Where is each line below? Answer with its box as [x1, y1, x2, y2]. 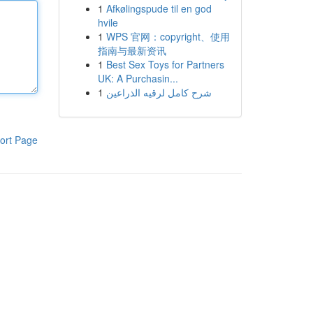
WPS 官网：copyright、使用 [105, 29, 230, 43]
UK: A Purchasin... [97, 71, 178, 85]
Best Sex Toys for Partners [105, 57, 224, 71]
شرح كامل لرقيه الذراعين [105, 85, 212, 99]
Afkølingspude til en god [105, 1, 212, 15]
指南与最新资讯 [97, 43, 166, 57]
